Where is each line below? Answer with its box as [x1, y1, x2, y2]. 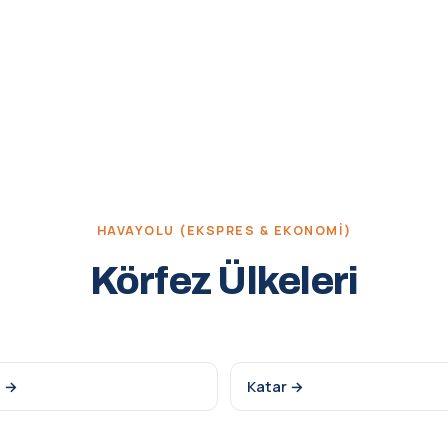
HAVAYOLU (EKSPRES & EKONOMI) [96, 222, 352, 239]
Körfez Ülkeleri [89, 261, 359, 302]
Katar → [247, 377, 304, 396]
